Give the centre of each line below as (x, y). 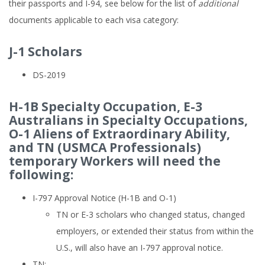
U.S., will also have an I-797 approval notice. (140, 248)
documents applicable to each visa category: (94, 20)
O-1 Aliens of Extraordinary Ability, (119, 134)
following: (41, 174)
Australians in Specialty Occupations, (128, 120)
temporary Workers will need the (115, 161)
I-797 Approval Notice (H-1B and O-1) (104, 198)
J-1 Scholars (46, 51)
